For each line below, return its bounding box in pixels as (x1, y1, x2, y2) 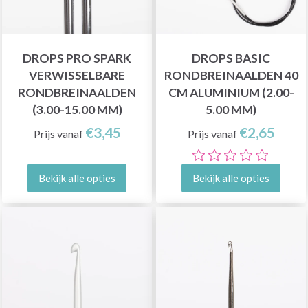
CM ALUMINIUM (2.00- (168, 85, 294, 100)
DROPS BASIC (192, 51, 270, 65)
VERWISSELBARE (29, 68, 125, 82)
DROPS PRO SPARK (23, 51, 131, 65)
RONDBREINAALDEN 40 (164, 68, 298, 82)
